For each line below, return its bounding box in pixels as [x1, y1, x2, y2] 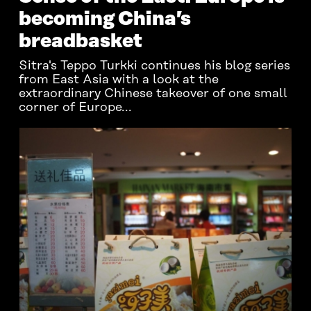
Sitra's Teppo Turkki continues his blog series [18, 59, 290, 73]
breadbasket [18, 31, 142, 52]
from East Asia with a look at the [18, 73, 219, 87]
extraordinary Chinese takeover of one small [18, 87, 287, 101]
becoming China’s [18, 8, 191, 30]
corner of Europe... [18, 101, 132, 115]
